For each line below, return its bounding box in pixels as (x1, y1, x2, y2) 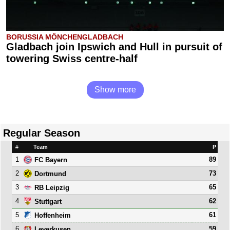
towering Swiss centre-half (6, 53, 138, 64)
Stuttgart (34, 197, 62, 205)
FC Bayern (34, 156, 68, 164)
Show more (94, 85, 136, 94)
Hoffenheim (34, 211, 71, 219)
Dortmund (34, 169, 67, 178)
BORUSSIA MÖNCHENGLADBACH (6, 33, 123, 41)
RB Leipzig (34, 183, 70, 191)
